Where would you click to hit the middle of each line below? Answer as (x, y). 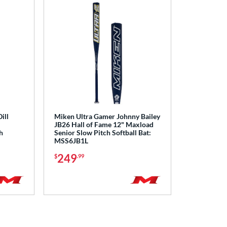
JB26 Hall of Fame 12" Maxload (104, 125)
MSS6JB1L (71, 141)
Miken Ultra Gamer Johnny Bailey (107, 117)
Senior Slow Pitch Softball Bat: (102, 133)
